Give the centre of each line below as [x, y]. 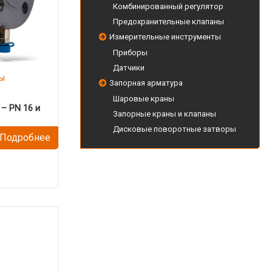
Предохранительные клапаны [168, 22]
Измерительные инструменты [165, 37]
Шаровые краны [144, 99]
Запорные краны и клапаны [165, 114]
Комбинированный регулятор [168, 6]
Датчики [129, 68]
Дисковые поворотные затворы [175, 129]
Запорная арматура [146, 83]
